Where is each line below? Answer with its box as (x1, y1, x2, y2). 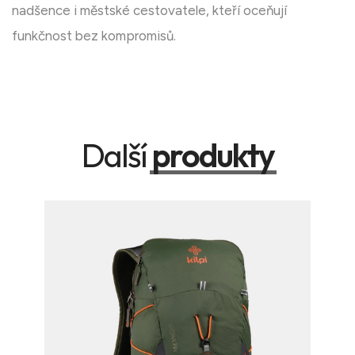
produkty (151, 135, 274, 177)
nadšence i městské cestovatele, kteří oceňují (12, 2, 287, 19)
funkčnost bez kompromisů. (12, 28, 176, 44)
